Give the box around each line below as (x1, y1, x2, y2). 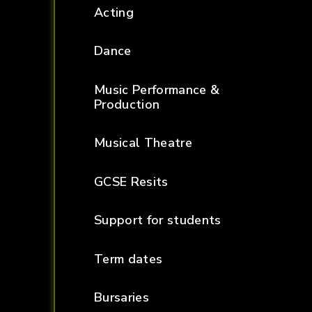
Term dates (93, 250, 163, 267)
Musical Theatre (93, 134, 193, 152)
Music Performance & (93, 81, 220, 98)
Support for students (93, 212, 221, 229)
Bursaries (93, 289, 149, 306)
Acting (93, 3, 134, 21)
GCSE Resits (93, 173, 169, 190)
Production (93, 95, 160, 113)
